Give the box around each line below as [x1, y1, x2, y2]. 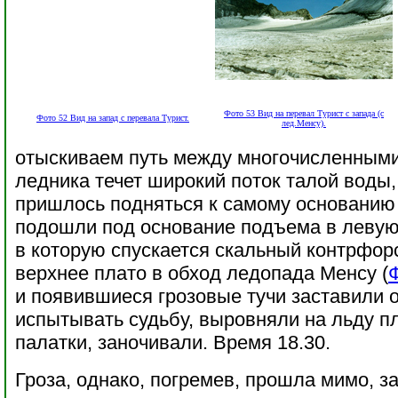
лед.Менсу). [282, 118, 326, 128]
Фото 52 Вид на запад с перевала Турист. [36, 113, 189, 123]
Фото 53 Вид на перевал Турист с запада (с [224, 108, 384, 118]
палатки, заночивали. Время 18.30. [15, 331, 330, 354]
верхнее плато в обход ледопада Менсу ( [15, 262, 388, 284]
